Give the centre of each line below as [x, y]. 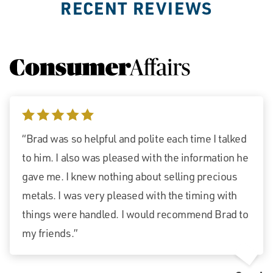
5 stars [37, 118]
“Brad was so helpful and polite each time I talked [134, 139]
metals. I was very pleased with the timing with [129, 195]
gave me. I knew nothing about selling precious [130, 176]
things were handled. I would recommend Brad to [135, 214]
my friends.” [50, 233]
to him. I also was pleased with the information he [135, 158]
